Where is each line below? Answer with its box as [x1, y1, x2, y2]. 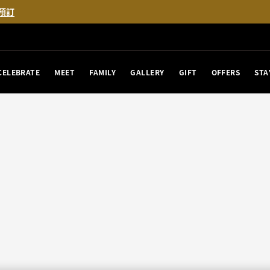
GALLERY [130, 66, 165, 77]
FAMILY [89, 66, 116, 77]
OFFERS [211, 66, 240, 77]
